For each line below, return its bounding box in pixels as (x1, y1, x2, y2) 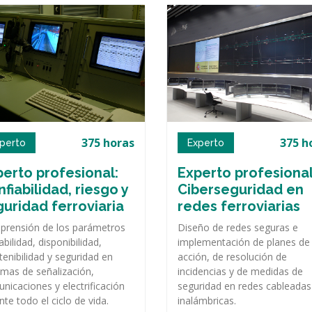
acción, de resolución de (178, 250, 287, 264)
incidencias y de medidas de (178, 265, 303, 279)
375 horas (81, 135, 134, 151)
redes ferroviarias (178, 198, 300, 215)
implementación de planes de (178, 235, 310, 249)
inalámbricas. (178, 294, 236, 308)
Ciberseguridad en (178, 181, 304, 198)
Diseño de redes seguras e (178, 221, 298, 235)
